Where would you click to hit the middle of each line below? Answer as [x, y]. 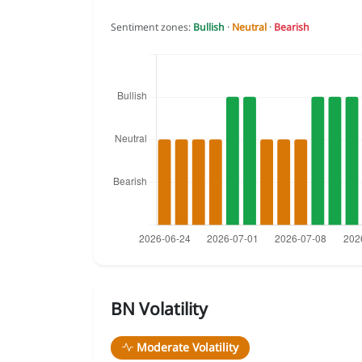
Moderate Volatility [187, 347]
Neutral [249, 27]
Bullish [209, 27]
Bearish [292, 27]
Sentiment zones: [152, 27]
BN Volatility [159, 309]
